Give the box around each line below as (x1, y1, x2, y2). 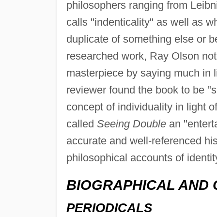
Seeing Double (96, 118, 166, 130)
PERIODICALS (66, 201, 152, 215)
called (66, 118, 97, 130)
